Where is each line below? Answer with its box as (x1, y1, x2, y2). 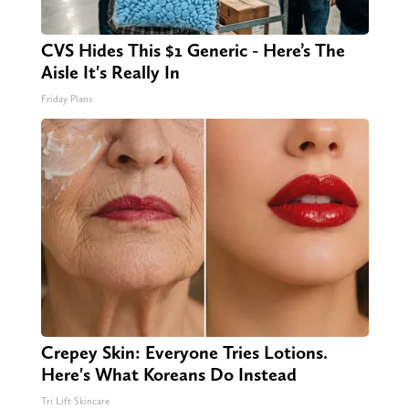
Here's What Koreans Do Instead (40, 363, 297, 386)
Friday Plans (40, 93, 92, 106)
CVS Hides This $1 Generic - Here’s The (40, 39, 345, 62)
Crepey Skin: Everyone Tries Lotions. (40, 341, 328, 364)
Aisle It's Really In (40, 61, 180, 84)
